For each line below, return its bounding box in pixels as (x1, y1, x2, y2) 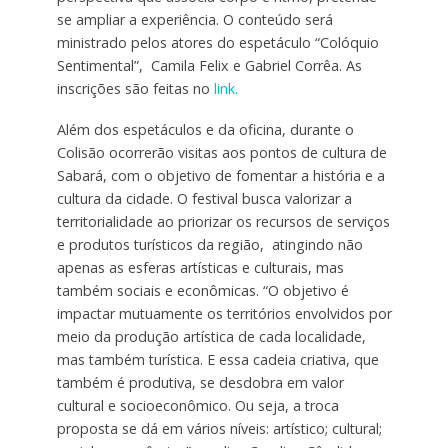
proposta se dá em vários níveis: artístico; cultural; (56, 418, 382, 438)
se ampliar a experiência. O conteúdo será (56, 9, 333, 29)
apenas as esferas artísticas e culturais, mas (56, 257, 344, 277)
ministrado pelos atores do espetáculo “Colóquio (56, 32, 379, 52)
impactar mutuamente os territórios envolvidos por (56, 303, 392, 323)
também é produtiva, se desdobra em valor (56, 372, 344, 392)
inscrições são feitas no (56, 78, 214, 98)
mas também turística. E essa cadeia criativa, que (56, 349, 379, 369)
